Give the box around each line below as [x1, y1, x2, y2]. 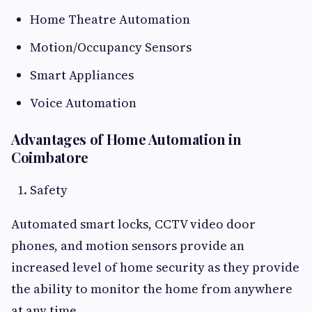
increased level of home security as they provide [11, 258, 299, 276]
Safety [30, 181, 68, 199]
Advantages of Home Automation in [11, 130, 242, 149]
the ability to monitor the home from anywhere [11, 280, 292, 298]
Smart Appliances [30, 66, 134, 84]
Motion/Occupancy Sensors [30, 38, 192, 56]
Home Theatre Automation [30, 10, 190, 29]
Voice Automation [30, 94, 136, 112]
